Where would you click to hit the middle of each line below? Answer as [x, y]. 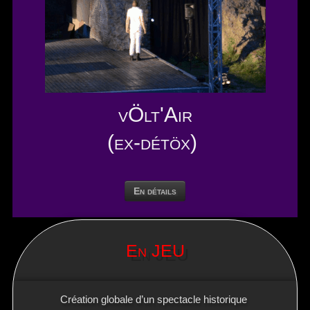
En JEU [155, 250]
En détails [155, 191]
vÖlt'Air [155, 114]
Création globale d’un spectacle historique [155, 299]
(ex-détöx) [155, 142]
